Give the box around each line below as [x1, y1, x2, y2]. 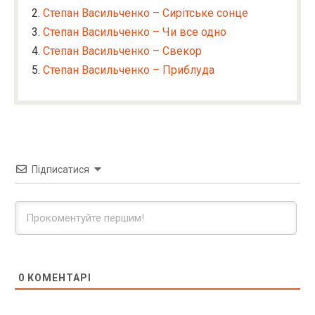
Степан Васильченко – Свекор [43, 44, 202, 58]
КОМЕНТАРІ [25, 272, 91, 283]
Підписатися [32, 164, 89, 175]
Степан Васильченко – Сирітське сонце [43, 6, 248, 20]
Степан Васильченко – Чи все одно [43, 25, 226, 39]
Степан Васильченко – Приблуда [43, 63, 214, 77]
